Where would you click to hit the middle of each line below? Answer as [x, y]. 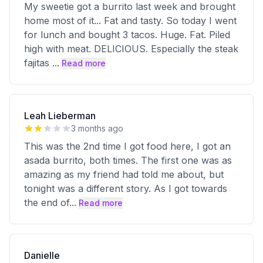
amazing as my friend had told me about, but [124, 174]
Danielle [42, 255]
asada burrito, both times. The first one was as [128, 160]
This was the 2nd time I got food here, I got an [127, 146]
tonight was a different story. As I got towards [126, 188]
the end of [47, 203]
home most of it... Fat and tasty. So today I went [130, 21]
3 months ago [97, 128]
